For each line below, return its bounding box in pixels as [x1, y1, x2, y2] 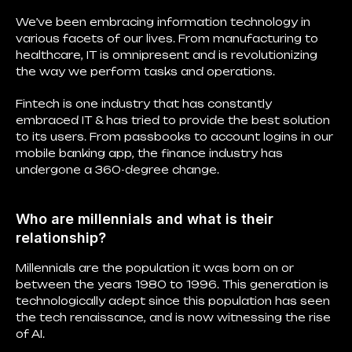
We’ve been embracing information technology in [16, 16, 310, 28]
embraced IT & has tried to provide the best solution [16, 114, 330, 126]
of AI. [16, 328, 45, 340]
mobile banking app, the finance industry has [16, 147, 283, 159]
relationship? [16, 229, 106, 246]
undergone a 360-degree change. [16, 163, 219, 176]
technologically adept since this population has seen [16, 295, 330, 307]
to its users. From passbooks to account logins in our [16, 130, 333, 143]
